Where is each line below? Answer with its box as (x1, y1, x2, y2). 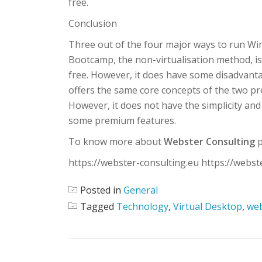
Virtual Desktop (173, 200, 242, 213)
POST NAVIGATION (68, 247, 163, 261)
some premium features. (68, 114, 176, 127)
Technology (116, 200, 168, 213)
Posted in (80, 184, 123, 196)
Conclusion (68, 17, 117, 30)
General (123, 184, 158, 196)
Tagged (80, 200, 116, 213)
